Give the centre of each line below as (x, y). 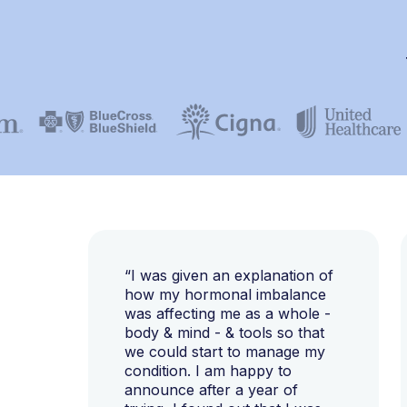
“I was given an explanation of (229, 275)
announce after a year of (211, 390)
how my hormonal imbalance (225, 294)
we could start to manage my (225, 352)
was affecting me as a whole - (228, 313)
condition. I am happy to (208, 371)
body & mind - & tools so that (224, 333)
